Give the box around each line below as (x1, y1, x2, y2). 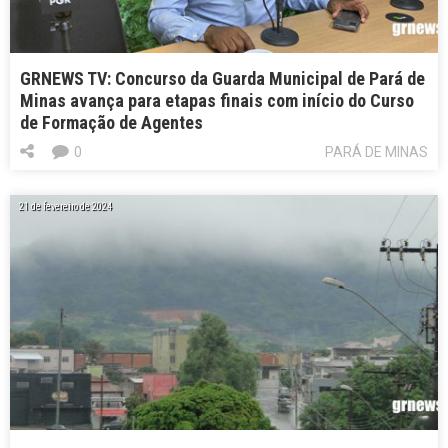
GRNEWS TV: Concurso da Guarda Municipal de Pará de (20, 67, 425, 89)
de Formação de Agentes (20, 111, 203, 133)
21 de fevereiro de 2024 (19, 200, 112, 212)
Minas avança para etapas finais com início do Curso (20, 89, 414, 111)
